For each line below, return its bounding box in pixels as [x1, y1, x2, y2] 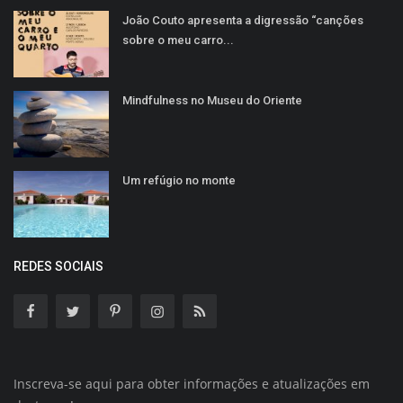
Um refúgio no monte [122, 173, 236, 187]
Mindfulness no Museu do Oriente [122, 93, 302, 107]
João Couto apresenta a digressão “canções [122, 13, 363, 27]
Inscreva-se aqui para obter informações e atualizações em [13, 374, 370, 392]
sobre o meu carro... [122, 32, 234, 47]
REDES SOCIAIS [13, 258, 103, 273]
